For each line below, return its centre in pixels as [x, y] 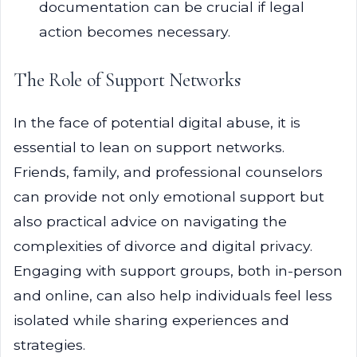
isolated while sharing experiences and [151, 320]
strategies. [49, 345]
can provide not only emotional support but [169, 196]
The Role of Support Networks [127, 80]
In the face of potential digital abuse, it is [157, 122]
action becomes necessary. [135, 31]
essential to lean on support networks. [149, 147]
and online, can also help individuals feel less [173, 295]
